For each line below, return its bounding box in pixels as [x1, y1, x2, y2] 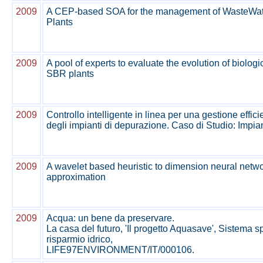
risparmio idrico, [46, 234, 113, 244]
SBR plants [46, 69, 94, 79]
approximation [46, 172, 106, 182]
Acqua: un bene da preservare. [46, 213, 174, 223]
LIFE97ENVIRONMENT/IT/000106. [46, 245, 194, 255]
